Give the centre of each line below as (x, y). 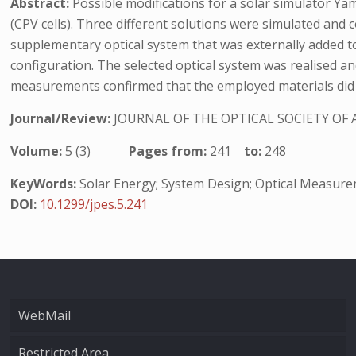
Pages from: (170, 151)
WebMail (44, 315)
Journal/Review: (62, 118)
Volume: (38, 151)
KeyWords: (44, 184)
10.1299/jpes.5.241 (94, 204)
